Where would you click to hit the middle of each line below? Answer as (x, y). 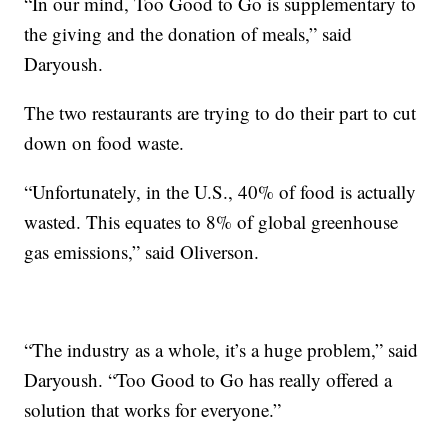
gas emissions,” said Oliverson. (142, 251)
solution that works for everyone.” (153, 409)
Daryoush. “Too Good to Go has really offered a (208, 379)
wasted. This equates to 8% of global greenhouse (211, 221)
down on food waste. (104, 142)
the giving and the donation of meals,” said (188, 33)
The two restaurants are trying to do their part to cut (220, 112)
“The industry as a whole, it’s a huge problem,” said (221, 349)
